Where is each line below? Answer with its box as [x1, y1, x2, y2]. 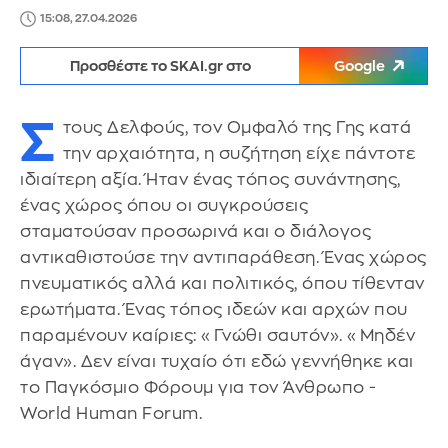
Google [334, 59, 385, 73]
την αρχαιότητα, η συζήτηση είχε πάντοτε [62, 145, 415, 162]
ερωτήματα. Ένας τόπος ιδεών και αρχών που [20, 301, 408, 318]
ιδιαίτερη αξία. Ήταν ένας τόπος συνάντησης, [20, 171, 401, 188]
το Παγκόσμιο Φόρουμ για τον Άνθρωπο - [20, 379, 377, 396]
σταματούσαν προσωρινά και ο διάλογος [20, 223, 371, 240]
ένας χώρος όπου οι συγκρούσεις [20, 197, 308, 214]
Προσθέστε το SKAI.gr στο [69, 59, 251, 73]
